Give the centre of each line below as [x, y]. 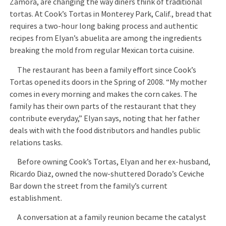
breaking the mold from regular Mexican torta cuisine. [102, 51]
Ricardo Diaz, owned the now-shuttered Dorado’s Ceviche [107, 174]
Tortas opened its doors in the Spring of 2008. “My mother [108, 82]
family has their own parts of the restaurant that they [103, 106]
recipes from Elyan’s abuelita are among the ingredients [106, 39]
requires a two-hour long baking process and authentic [104, 26]
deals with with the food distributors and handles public [105, 130]
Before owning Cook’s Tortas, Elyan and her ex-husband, [110, 162]
